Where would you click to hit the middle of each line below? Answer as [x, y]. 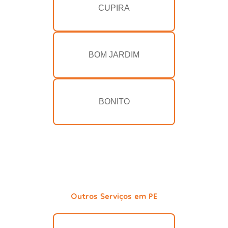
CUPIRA [114, 8]
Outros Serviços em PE [114, 196]
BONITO [114, 102]
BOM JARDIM [114, 55]
